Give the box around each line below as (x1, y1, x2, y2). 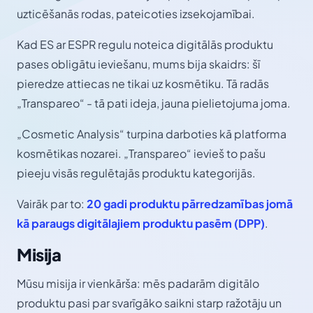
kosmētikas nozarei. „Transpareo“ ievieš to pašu (17, 146, 265, 161)
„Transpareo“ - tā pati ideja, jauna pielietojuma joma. (17, 96, 291, 111)
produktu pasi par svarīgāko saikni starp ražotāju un (17, 296, 282, 311)
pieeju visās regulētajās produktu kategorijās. (17, 166, 256, 181)
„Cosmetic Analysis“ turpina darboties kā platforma (17, 126, 286, 142)
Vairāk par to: (17, 196, 87, 212)
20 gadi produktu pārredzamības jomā (87, 196, 293, 212)
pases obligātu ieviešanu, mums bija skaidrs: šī (17, 57, 260, 72)
